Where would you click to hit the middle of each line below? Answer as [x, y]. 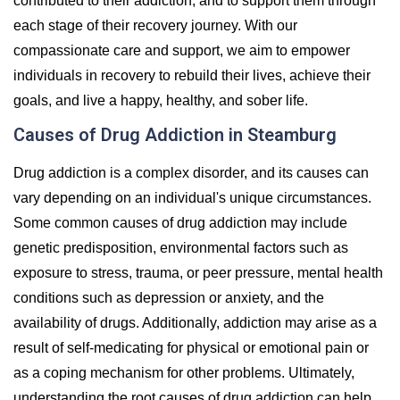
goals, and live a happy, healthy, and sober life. [161, 100]
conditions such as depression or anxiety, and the [169, 297]
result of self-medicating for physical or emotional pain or [191, 347]
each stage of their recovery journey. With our [155, 25]
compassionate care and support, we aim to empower [182, 50]
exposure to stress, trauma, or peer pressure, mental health [198, 272]
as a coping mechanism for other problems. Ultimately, [184, 372]
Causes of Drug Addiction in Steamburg [175, 134]
